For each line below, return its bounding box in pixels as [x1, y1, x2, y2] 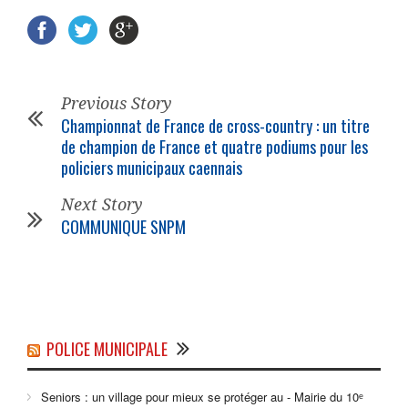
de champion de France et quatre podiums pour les [61, 135, 368, 159]
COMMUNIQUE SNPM [61, 215, 186, 240]
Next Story [61, 195, 143, 215]
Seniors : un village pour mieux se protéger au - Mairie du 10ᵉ [41, 388, 363, 406]
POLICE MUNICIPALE [46, 337, 168, 362]
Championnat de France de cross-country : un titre [61, 114, 370, 138]
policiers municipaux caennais [61, 156, 242, 180]
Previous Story [61, 94, 172, 114]
